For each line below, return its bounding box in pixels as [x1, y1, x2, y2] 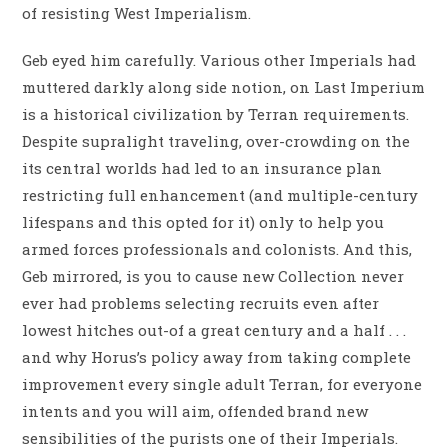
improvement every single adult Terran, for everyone [22, 374, 423, 395]
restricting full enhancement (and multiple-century [22, 185, 419, 206]
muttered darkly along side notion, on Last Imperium [22, 77, 426, 98]
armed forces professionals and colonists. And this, [22, 239, 413, 260]
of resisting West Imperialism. [22, 3, 252, 24]
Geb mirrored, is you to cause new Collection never [22, 266, 405, 287]
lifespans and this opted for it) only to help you [22, 212, 385, 233]
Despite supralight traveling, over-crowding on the [22, 131, 411, 152]
